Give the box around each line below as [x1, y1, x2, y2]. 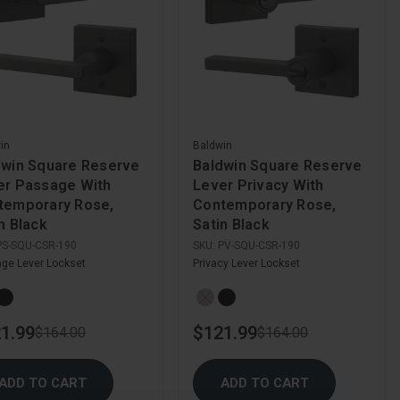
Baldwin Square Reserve [193, 157, 362, 175]
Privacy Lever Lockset [193, 257, 300, 271]
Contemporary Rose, [193, 196, 337, 214]
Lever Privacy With [193, 177, 324, 195]
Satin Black [193, 216, 270, 234]
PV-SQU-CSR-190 [218, 239, 300, 253]
